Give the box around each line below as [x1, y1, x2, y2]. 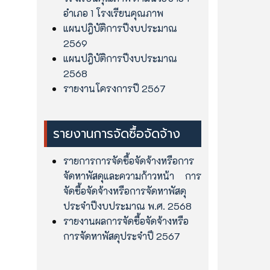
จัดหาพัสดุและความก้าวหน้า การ [63, 169, 201, 182]
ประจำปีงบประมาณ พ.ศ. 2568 [63, 199, 192, 212]
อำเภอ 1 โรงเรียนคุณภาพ [63, 6, 163, 19]
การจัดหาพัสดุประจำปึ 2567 [63, 229, 180, 242]
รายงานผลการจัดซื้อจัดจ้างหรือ [63, 214, 189, 227]
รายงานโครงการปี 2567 [63, 81, 166, 95]
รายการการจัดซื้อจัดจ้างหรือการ [63, 154, 194, 167]
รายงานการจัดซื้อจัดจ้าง [53, 124, 180, 143]
